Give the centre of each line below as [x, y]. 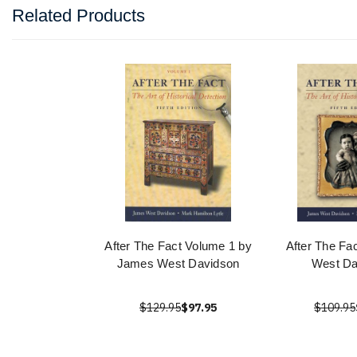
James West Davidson [178, 264]
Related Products [78, 16]
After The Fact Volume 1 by [178, 246]
